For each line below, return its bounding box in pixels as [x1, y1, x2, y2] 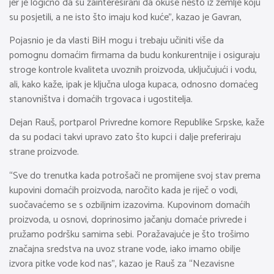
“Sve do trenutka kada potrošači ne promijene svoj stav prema [9, 167, 261, 184]
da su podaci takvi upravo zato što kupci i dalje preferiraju [9, 129, 241, 146]
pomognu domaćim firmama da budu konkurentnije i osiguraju [9, 46, 260, 64]
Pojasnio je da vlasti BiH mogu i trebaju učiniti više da [9, 32, 224, 49]
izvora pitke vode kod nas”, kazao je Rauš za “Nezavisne [9, 255, 234, 272]
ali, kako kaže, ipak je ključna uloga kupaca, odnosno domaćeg [9, 76, 258, 93]
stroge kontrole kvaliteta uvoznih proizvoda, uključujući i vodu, [9, 61, 257, 78]
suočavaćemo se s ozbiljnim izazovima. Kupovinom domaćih [9, 196, 250, 213]
